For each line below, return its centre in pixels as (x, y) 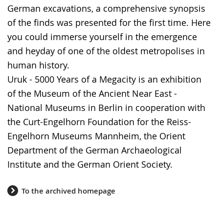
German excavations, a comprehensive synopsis (106, 8)
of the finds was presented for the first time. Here (109, 22)
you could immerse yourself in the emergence (102, 37)
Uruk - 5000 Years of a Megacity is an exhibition (104, 79)
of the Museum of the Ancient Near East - (92, 93)
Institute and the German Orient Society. (90, 164)
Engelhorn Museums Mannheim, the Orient (96, 136)
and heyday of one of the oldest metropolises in (106, 51)
